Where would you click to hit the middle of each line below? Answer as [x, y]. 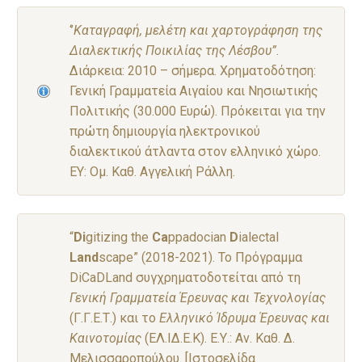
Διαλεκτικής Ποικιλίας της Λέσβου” [173, 50]
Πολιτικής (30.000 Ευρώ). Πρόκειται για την [198, 111]
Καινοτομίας [105, 338]
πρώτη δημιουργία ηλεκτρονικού [165, 131]
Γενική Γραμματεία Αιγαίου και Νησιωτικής [194, 90]
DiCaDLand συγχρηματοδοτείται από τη [185, 277]
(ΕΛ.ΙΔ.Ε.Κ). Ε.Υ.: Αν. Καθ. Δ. [218, 338]
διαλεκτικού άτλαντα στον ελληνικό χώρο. [195, 151]
